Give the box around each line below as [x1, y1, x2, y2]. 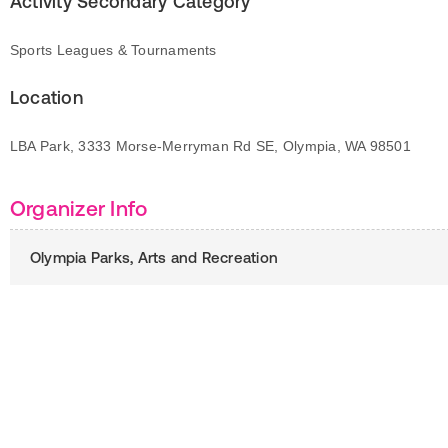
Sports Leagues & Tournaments [10, 42, 217, 58]
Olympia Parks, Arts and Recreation [30, 249, 279, 266]
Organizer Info [10, 196, 148, 220]
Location [10, 87, 83, 108]
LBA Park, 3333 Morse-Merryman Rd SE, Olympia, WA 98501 [10, 138, 411, 154]
